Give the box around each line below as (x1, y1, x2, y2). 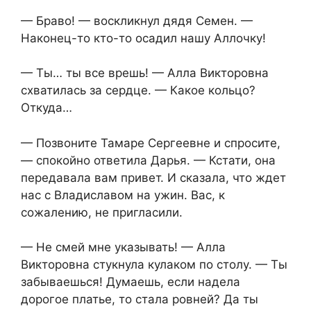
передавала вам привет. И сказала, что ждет (21, 170, 286, 185)
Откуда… (21, 101, 72, 115)
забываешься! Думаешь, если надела (21, 275, 240, 289)
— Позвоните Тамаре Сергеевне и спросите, (21, 135, 280, 150)
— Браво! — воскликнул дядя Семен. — (21, 13, 253, 28)
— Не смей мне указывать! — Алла (21, 240, 226, 255)
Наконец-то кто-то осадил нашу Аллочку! (21, 31, 266, 45)
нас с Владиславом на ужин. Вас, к (21, 187, 225, 202)
